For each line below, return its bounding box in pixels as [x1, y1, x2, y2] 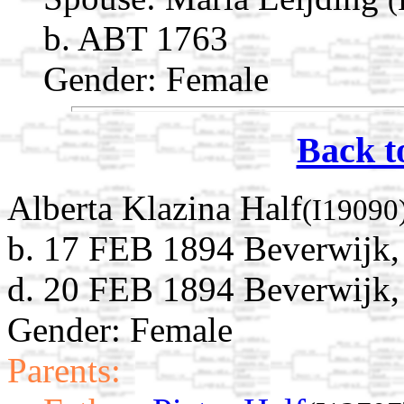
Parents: [7, 351, 121, 390]
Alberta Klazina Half [7, 188, 302, 228]
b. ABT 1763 [43, 18, 228, 58]
